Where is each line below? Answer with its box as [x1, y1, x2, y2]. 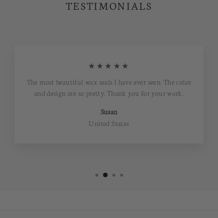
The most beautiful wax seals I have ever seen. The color [26, 77, 192, 87]
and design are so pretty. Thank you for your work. [34, 88, 184, 98]
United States [89, 118, 129, 128]
